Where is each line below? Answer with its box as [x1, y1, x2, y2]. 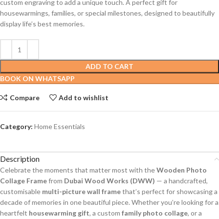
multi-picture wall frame [42, 187, 121, 196]
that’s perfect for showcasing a [121, 187, 218, 196]
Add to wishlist [59, 93, 109, 102]
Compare [9, 93, 40, 102]
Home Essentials [34, 122, 85, 131]
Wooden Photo [156, 166, 207, 175]
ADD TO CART [86, 62, 133, 71]
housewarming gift [29, 209, 89, 218]
